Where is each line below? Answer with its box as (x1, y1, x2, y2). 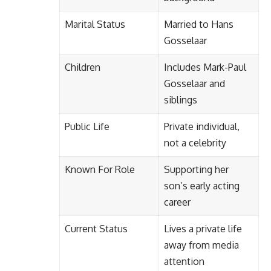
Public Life (65, 120, 109, 132)
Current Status (65, 222, 128, 235)
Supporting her (164, 163, 229, 175)
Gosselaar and (164, 77, 225, 90)
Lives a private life (164, 222, 242, 235)
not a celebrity (164, 136, 226, 149)
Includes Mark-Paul (164, 60, 246, 73)
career (164, 195, 191, 208)
